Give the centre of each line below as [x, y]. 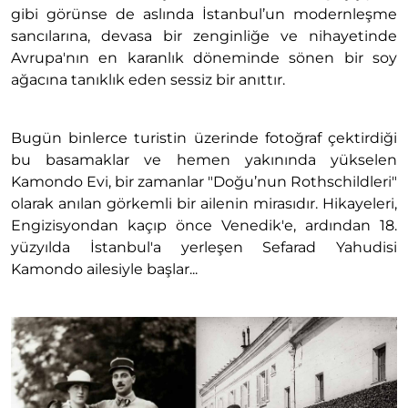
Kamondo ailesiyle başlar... [104, 269]
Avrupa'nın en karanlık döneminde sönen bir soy [204, 57]
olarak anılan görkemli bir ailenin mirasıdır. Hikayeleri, [204, 203]
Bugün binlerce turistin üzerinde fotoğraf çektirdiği [204, 138]
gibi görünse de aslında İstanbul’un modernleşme [204, 14]
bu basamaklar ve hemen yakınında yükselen [204, 159]
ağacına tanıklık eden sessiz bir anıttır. [148, 79]
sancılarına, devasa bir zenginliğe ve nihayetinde [204, 36]
